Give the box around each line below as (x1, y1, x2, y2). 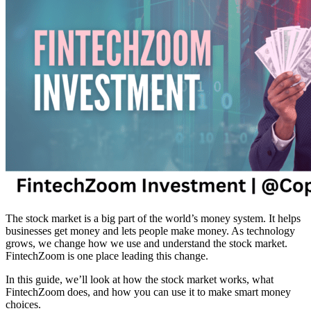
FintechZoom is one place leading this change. (6, 249, 208, 262)
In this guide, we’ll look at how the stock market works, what (6, 273, 274, 285)
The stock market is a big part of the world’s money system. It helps (6, 212, 301, 224)
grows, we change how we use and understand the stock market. (6, 237, 287, 249)
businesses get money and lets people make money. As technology (6, 224, 295, 237)
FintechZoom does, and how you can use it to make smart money (6, 285, 291, 298)
